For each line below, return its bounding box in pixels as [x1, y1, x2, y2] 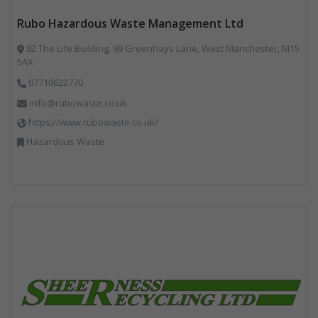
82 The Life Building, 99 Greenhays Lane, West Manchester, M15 [23, 41, 300, 55]
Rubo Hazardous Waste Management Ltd [17, 15, 243, 31]
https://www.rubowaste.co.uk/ [28, 115, 158, 128]
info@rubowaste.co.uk [30, 96, 127, 109]
